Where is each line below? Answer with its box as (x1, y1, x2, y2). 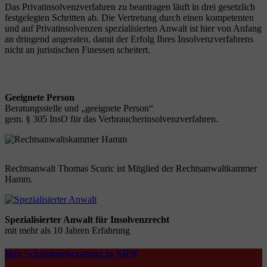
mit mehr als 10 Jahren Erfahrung (5, 225, 130, 235)
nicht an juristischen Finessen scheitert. (5, 44, 150, 55)
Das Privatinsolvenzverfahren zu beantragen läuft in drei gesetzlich (5, 1, 255, 12)
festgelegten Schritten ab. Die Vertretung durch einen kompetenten (5, 12, 254, 23)
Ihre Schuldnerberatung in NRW (5, 248, 139, 259)
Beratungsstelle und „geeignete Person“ (5, 103, 153, 113)
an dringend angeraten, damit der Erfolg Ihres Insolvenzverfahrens (5, 33, 253, 44)
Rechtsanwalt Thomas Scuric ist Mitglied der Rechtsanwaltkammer (5, 163, 257, 173)
